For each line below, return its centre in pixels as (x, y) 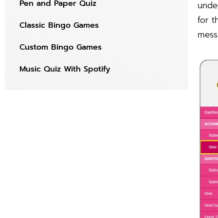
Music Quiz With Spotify (65, 69)
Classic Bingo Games (59, 26)
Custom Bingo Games (61, 47)
